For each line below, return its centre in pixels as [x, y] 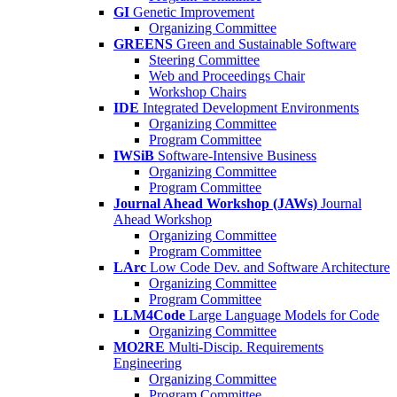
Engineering [148, 363]
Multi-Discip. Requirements [246, 347]
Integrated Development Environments [251, 108]
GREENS [143, 44]
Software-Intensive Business [237, 156]
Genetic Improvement [194, 12]
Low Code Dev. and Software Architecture [270, 268]
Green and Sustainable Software [266, 44]
